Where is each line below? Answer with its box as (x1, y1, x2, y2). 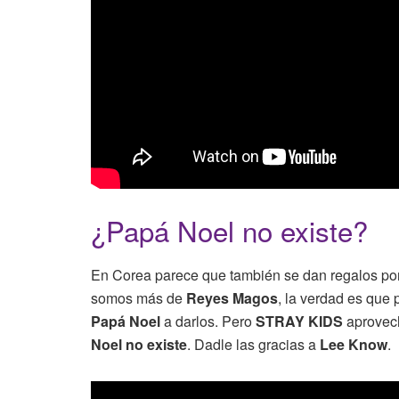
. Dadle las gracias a (187, 333, 320, 354)
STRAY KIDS (256, 310, 343, 331)
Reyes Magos (186, 287, 278, 308)
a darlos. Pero (160, 310, 256, 331)
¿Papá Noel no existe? (91, 209, 368, 250)
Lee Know (320, 333, 387, 354)
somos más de (91, 287, 186, 308)
